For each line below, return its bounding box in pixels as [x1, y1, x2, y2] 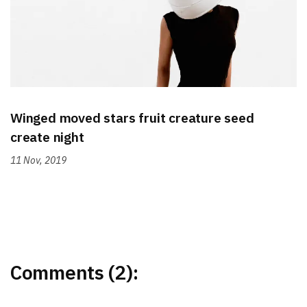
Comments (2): [10, 259, 138, 285]
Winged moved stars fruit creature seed [10, 108, 254, 126]
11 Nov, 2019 [10, 153, 66, 167]
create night [10, 127, 84, 145]
